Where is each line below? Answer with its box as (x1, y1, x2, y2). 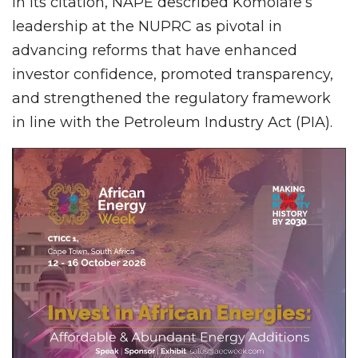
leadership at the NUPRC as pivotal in (12, 18, 282, 36)
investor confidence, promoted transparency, (12, 66, 333, 84)
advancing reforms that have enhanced (12, 42, 297, 60)
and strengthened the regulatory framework (12, 89, 331, 108)
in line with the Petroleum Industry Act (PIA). (12, 113, 332, 132)
